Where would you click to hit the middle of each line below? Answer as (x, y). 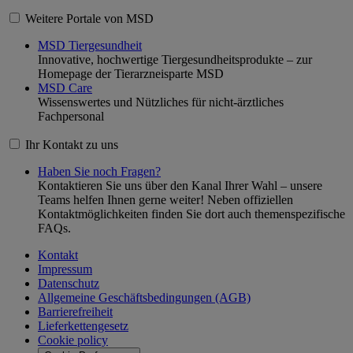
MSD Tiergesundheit (90, 45)
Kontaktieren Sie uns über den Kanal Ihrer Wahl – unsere (180, 185)
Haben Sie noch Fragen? (99, 171)
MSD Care (65, 87)
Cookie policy (73, 340)
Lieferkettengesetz (83, 325)
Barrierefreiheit (75, 311)
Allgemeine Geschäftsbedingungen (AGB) (144, 297)
